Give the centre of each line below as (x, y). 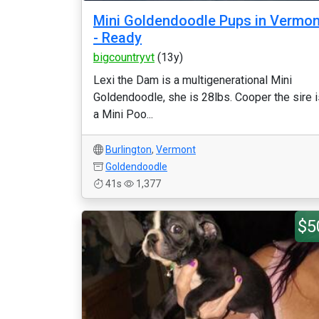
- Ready (117, 38)
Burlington (129, 150)
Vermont (176, 150)
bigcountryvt (124, 57)
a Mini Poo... (123, 114)
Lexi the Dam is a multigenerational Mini (193, 80)
